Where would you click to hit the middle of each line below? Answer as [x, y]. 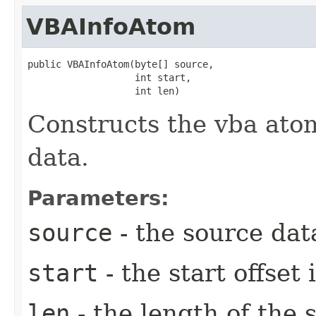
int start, [109, 78]
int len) [104, 91]
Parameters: [98, 198]
